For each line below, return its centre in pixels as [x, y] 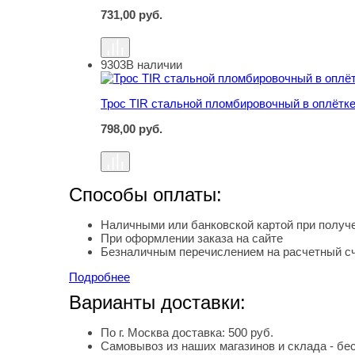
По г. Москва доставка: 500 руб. [187, 333]
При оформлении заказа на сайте [192, 239]
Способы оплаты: [145, 195]
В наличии [154, 65]
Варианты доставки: [157, 303]
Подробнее [99, 277]
